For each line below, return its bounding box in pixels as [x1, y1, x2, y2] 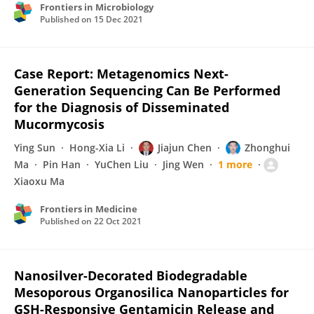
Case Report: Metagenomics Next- [14, 65, 228, 82]
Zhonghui [245, 141, 290, 154]
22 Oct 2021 [94, 215, 142, 227]
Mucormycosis [14, 116, 104, 132]
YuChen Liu [95, 158, 149, 171]
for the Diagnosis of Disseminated [14, 99, 229, 116]
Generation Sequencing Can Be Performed [14, 82, 280, 99]
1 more [218, 158, 252, 171]
